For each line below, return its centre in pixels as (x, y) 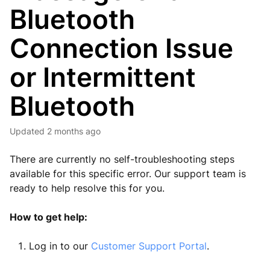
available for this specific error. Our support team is (128, 174)
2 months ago (74, 131)
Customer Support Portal (149, 246)
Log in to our (60, 246)
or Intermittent (103, 77)
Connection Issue (121, 48)
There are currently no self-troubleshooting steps (122, 159)
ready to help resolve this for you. (87, 188)
